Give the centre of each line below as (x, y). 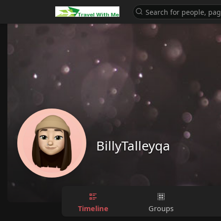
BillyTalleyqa (133, 146)
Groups (161, 208)
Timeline (93, 208)
